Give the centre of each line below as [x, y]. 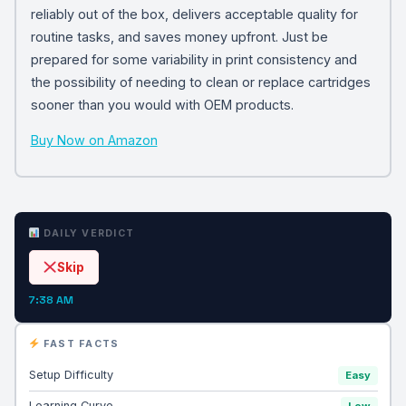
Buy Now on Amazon [94, 140]
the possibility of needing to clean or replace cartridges [200, 82]
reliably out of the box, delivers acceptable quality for [194, 14]
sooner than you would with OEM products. [162, 104]
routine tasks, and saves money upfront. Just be [179, 36]
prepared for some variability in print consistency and [193, 59]
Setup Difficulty [71, 375]
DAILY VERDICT [87, 233]
